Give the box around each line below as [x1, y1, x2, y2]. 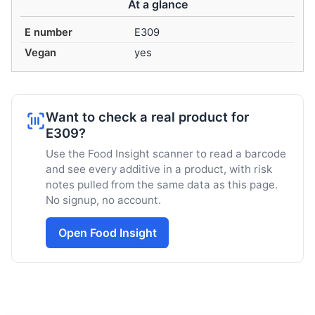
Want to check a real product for [46, 109, 249, 125]
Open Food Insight [58, 225, 157, 240]
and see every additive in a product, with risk [46, 162, 272, 176]
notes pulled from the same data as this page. [46, 177, 278, 191]
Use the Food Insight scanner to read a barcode [46, 146, 286, 160]
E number [25, 26, 73, 39]
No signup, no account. [46, 193, 161, 207]
